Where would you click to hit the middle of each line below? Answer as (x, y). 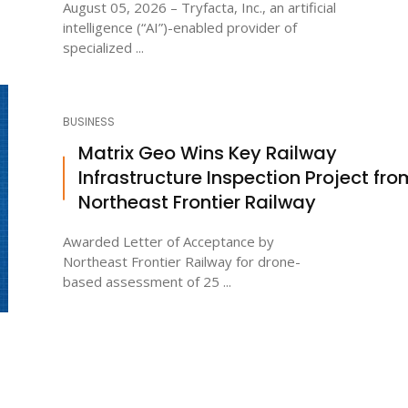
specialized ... (103, 48)
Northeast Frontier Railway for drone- (182, 262)
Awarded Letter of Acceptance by (168, 242)
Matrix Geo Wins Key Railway (208, 153)
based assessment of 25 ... (147, 282)
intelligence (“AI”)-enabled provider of (180, 28)
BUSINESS (89, 122)
